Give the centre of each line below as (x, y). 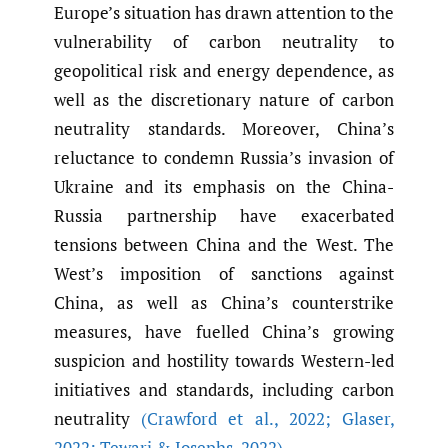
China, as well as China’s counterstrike (224, 303)
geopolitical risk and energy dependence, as (224, 71)
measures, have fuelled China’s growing (224, 332)
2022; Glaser (334, 419)
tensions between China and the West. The (224, 245)
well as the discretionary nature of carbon (224, 100)
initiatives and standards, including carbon (224, 390)
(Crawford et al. (207, 419)
